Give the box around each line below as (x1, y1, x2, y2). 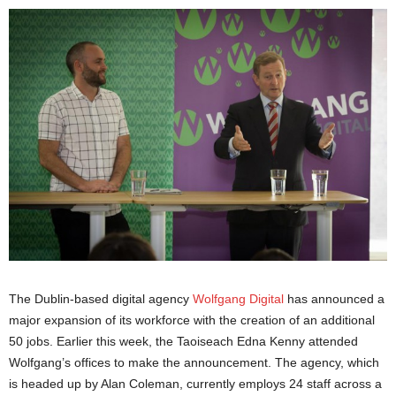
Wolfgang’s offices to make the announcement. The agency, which (9, 355, 379, 370)
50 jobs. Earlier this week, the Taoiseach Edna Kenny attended (9, 334, 358, 349)
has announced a (284, 292, 385, 307)
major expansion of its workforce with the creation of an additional (9, 313, 375, 328)
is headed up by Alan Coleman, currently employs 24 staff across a (9, 377, 382, 392)
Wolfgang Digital (193, 292, 284, 307)
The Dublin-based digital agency (9, 292, 193, 307)
